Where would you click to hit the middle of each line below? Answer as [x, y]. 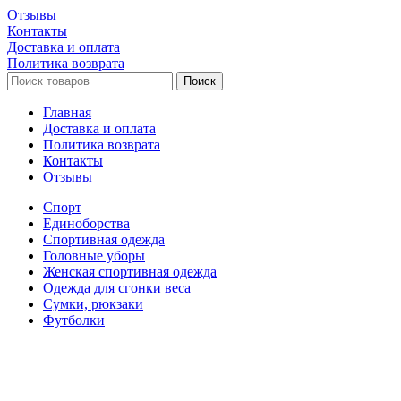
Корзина [33, 382]
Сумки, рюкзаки [93, 303]
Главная [67, 112]
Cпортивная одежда [104, 239]
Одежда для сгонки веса [117, 287]
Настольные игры [98, 336]
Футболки [74, 320]
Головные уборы [94, 255]
